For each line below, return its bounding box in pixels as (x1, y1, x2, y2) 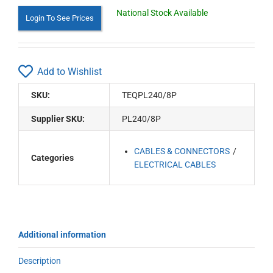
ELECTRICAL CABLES (134, 160, 216, 169)
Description (18, 256, 61, 266)
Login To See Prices (26, 13, 94, 23)
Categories (31, 153, 74, 163)
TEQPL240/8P (122, 90, 177, 100)
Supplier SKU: (31, 114, 85, 124)
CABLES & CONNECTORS (134, 146, 230, 156)
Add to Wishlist (37, 65, 102, 77)
